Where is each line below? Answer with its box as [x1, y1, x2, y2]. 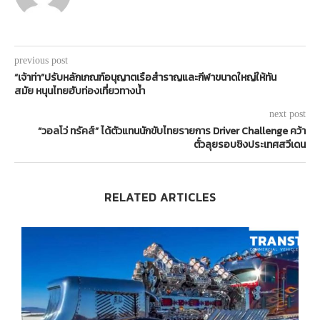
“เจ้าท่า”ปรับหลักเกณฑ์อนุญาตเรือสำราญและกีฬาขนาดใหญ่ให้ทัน [14, 70, 276, 86]
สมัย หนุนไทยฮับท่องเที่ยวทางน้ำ [14, 84, 145, 99]
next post [269, 109, 306, 120]
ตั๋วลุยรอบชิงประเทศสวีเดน [194, 137, 306, 153]
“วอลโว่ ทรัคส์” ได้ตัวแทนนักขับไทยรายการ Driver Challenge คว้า [38, 124, 306, 139]
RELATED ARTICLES [104, 189, 216, 206]
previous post [14, 55, 68, 66]
